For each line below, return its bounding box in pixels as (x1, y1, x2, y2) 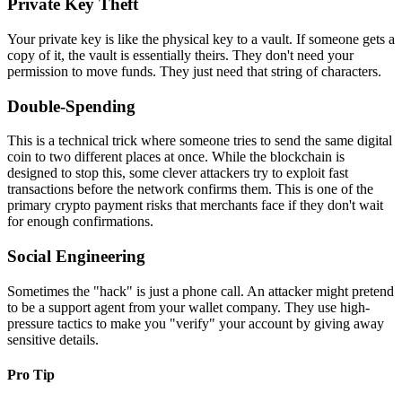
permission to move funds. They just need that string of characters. (7, 63, 381, 79)
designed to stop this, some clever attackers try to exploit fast (7, 165, 348, 181)
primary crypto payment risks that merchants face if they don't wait (7, 197, 383, 214)
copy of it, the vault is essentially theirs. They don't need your (7, 47, 354, 63)
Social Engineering (7, 247, 145, 267)
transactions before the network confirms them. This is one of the (7, 181, 373, 197)
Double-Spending (7, 96, 135, 116)
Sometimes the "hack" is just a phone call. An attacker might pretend (7, 283, 394, 299)
